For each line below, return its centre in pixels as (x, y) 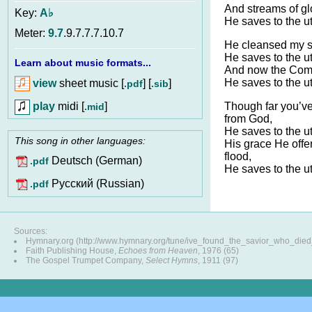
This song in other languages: (80, 141)
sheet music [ (90, 83)
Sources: (31, 231)
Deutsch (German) (95, 161)
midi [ (70, 106)
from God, (248, 119)
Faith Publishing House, (72, 251)
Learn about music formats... (83, 62)
